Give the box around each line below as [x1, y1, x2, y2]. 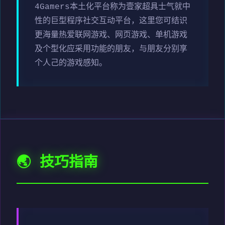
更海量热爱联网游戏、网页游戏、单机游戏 [35, 30, 187, 40]
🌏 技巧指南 [17, 154, 98, 171]
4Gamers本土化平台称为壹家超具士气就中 [35, 2, 190, 12]
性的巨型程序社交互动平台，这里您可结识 [35, 16, 187, 26]
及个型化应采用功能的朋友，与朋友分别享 [35, 44, 187, 54]
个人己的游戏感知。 [35, 58, 107, 68]
